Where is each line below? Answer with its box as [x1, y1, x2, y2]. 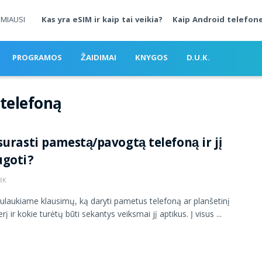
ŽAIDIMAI [81, 52, 116, 65]
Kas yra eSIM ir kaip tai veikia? [41, 14, 163, 27]
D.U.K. [187, 52, 210, 65]
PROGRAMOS [12, 52, 62, 65]
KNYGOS [135, 52, 168, 65]
